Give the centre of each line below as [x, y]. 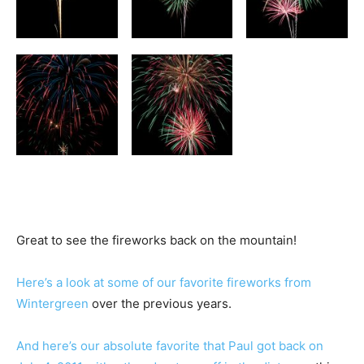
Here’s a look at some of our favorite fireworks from [164, 283]
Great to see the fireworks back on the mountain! [156, 240]
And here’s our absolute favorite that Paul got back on [170, 346]
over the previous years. [160, 304]
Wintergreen [52, 304]
